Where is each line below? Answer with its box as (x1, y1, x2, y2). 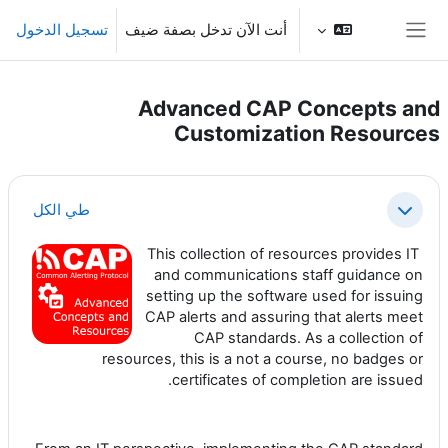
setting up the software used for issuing (146, 287, 423, 305)
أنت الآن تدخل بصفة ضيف (125, 20, 287, 39)
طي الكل (33, 201, 90, 219)
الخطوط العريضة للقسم (232, 173, 441, 199)
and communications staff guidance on (154, 266, 423, 284)
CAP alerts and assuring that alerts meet (145, 308, 423, 326)
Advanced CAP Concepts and (138, 95, 440, 121)
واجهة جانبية (335, 39, 417, 60)
